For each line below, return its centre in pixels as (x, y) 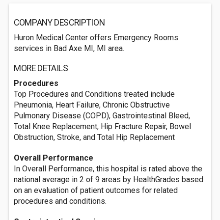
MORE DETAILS (41, 68)
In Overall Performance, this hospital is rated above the (108, 169)
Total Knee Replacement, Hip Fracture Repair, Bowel (102, 126)
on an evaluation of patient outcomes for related (96, 190)
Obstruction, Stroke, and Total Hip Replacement (94, 137)
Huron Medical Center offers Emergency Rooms (96, 38)
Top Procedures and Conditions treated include (94, 94)
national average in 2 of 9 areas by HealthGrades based (109, 179)
